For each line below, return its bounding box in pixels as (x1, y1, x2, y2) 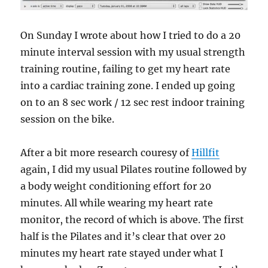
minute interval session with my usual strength (20, 45, 246, 58)
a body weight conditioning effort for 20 (20, 179, 212, 192)
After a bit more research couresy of (20, 146, 192, 159)
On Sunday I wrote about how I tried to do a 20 (20, 29, 241, 41)
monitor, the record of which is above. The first (20, 213, 245, 226)
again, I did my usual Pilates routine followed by (20, 163, 247, 175)
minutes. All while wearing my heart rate (20, 196, 214, 209)
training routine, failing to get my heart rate (20, 62, 231, 75)
